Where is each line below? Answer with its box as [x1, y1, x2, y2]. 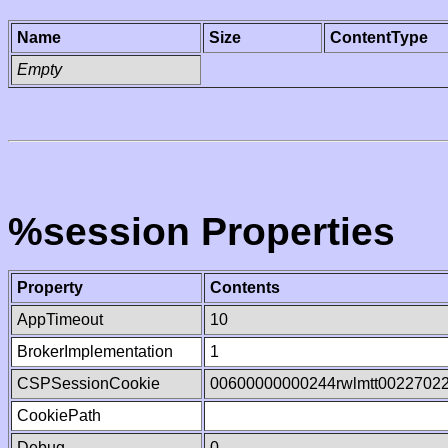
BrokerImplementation [17, 343, 173, 360]
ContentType [330, 29, 428, 46]
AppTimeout [17, 311, 103, 328]
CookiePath [17, 407, 101, 424]
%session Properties [8, 210, 395, 253]
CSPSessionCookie [17, 375, 160, 392]
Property [17, 279, 83, 296]
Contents [210, 279, 280, 296]
